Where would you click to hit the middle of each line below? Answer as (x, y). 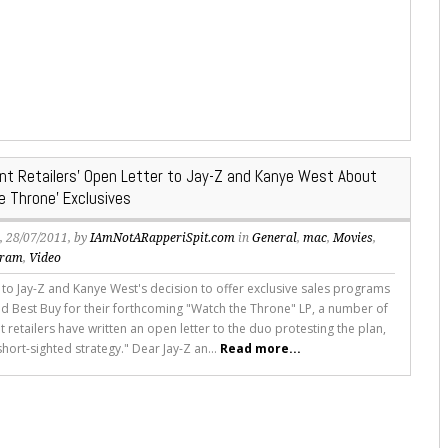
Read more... (261, 349)
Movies (353, 238)
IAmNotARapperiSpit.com (163, 238)
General (275, 238)
